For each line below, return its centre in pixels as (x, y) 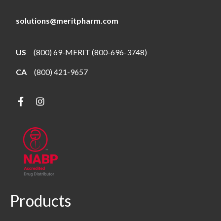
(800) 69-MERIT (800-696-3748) (90, 52)
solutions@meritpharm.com (67, 20)
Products (40, 200)
